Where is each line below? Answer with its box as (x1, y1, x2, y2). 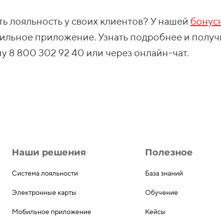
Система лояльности (12, 169, 78, 177)
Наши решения (12, 147, 86, 158)
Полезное (145, 147, 193, 158)
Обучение (145, 188, 178, 197)
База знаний (145, 169, 183, 177)
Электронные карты (12, 188, 76, 197)
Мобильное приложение (12, 208, 91, 216)
